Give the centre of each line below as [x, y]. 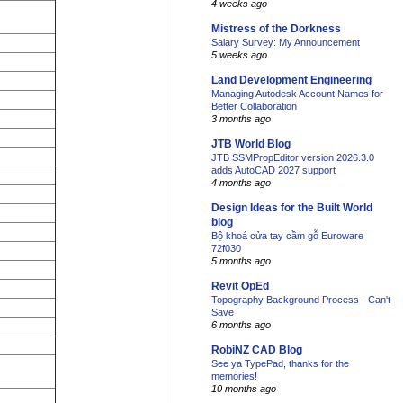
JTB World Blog [251, 144]
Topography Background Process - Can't [301, 300]
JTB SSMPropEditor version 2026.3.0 [293, 158]
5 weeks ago [239, 55]
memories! [234, 376]
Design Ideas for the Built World [292, 208]
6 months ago [241, 325]
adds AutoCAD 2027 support [273, 170]
